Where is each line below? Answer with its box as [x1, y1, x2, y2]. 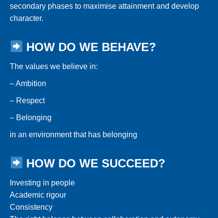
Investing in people [10, 178, 75, 187]
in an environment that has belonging [10, 130, 137, 139]
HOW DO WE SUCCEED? [26, 156, 166, 170]
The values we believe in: [10, 62, 98, 71]
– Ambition [10, 79, 46, 88]
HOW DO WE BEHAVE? [26, 40, 157, 54]
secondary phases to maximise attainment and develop [10, 1, 199, 10]
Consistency [10, 202, 53, 211]
